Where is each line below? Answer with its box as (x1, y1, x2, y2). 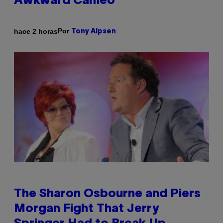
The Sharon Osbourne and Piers (14, 188, 201, 200)
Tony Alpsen (71, 28, 116, 35)
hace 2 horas (14, 27, 58, 35)
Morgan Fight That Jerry (14, 203, 159, 215)
